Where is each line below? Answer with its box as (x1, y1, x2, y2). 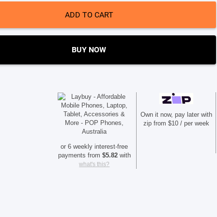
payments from (58, 152, 102, 159)
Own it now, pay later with (140, 111, 212, 119)
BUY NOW (72, 45, 106, 55)
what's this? (79, 161, 110, 168)
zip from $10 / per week (143, 120, 209, 127)
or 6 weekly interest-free (61, 143, 128, 151)
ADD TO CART (64, 10, 113, 20)
